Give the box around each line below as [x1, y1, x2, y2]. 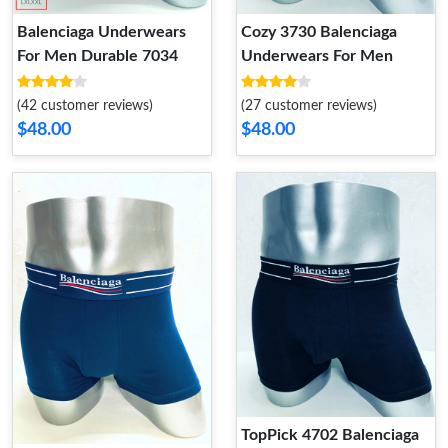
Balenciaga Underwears [17, 24, 186, 40]
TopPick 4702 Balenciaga [241, 427, 419, 444]
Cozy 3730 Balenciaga [241, 24, 397, 40]
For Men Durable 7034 [17, 48, 178, 64]
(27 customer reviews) [241, 99, 377, 113]
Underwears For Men [241, 48, 393, 64]
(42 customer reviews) [17, 99, 153, 113]
